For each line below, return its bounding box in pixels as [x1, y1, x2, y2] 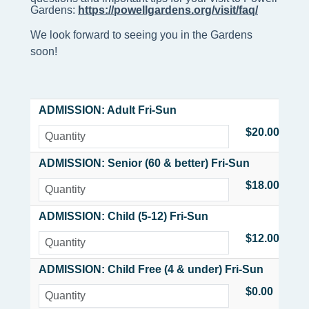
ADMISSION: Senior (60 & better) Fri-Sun [39, 157, 250, 170]
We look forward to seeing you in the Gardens [30, 29, 252, 41]
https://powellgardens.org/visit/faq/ [78, 4, 258, 17]
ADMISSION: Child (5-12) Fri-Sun [39, 210, 208, 223]
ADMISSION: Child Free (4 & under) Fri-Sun [39, 263, 263, 276]
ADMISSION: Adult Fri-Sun [39, 104, 177, 117]
